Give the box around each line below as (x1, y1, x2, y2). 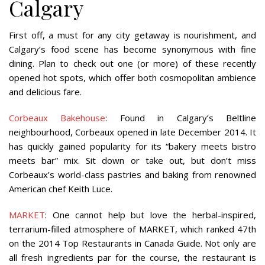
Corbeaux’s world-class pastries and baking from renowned (9, 169, 256, 180)
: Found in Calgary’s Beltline (105, 112, 257, 124)
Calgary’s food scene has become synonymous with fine (9, 43, 256, 55)
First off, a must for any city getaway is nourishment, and (9, 29, 256, 41)
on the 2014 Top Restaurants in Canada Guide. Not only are (9, 237, 256, 249)
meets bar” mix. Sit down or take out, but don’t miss (9, 154, 256, 166)
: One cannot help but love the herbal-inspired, (45, 209, 256, 221)
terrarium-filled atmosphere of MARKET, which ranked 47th (9, 223, 256, 235)
